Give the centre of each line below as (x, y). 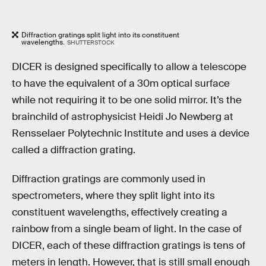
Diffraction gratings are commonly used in (109, 179)
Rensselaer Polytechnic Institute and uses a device (131, 133)
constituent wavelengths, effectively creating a (120, 213)
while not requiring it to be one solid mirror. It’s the (127, 100)
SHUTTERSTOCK (91, 42)
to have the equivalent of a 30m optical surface (121, 83)
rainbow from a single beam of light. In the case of (127, 229)
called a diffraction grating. (74, 150)
